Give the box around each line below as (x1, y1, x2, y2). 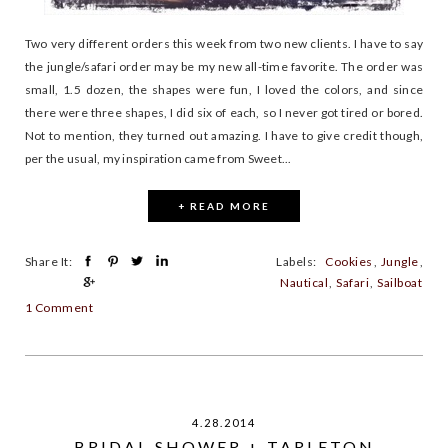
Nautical (280, 275, 329, 291)
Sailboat (377, 275, 422, 291)
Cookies (325, 254, 373, 270)
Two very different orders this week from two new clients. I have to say (25, 36, 423, 52)
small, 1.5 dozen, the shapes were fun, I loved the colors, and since (25, 82, 423, 98)
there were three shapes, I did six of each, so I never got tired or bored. (25, 105, 423, 121)
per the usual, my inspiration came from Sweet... (25, 151, 292, 167)
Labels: (276, 254, 325, 270)
